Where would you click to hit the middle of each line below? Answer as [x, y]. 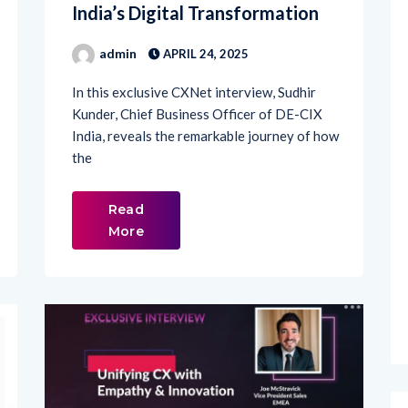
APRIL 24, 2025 [204, 21]
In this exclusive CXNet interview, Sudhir [194, 60]
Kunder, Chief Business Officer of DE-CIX [197, 82]
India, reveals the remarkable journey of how [205, 103]
